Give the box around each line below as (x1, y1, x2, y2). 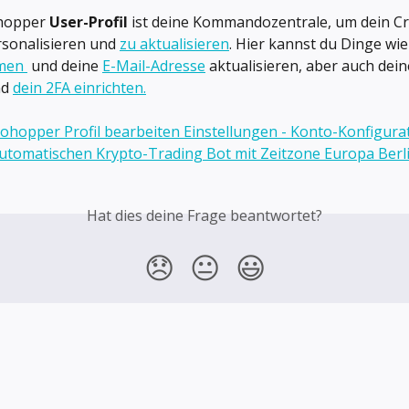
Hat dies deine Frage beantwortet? (87, 205, 322, 226)
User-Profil (49, 12, 128, 32)
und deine (27, 56, 102, 76)
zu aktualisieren (120, 34, 229, 54)
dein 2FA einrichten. (13, 78, 146, 98)
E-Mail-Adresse (102, 56, 205, 76)
